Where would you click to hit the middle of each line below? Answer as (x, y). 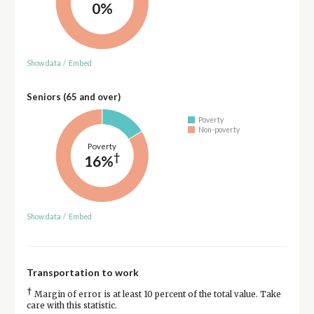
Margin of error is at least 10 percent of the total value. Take (156, 294)
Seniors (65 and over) (73, 97)
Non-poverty (219, 129)
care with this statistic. (71, 305)
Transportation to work (82, 272)
